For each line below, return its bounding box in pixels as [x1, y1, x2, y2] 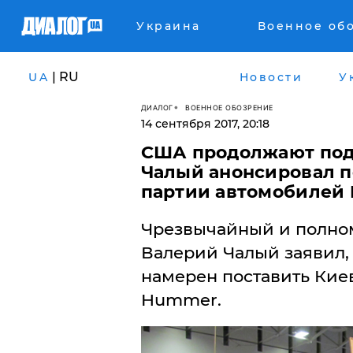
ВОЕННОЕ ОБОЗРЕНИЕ [185, 102, 273, 112]
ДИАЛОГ [140, 102, 173, 112]
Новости [239, 69, 303, 84]
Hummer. [140, 290, 221, 310]
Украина [136, 19, 201, 33]
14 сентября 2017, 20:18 [140, 117, 269, 131]
